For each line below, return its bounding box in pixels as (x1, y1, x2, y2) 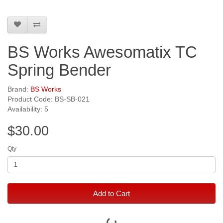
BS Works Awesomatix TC (7, 43, 197, 62)
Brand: (7, 85, 30, 94)
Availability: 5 (7, 105, 48, 113)
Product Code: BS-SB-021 (7, 95, 90, 104)
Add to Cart (93, 189, 130, 198)
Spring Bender (7, 61, 111, 80)
